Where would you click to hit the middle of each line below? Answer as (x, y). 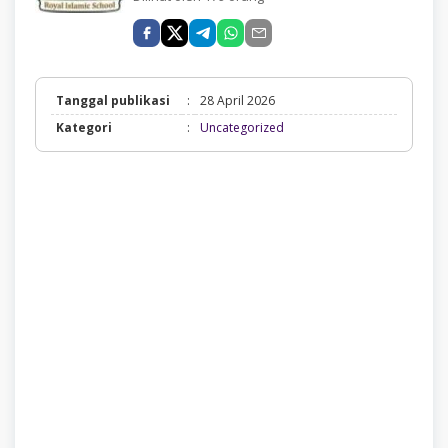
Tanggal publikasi (113, 101)
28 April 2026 (237, 101)
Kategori (84, 128)
